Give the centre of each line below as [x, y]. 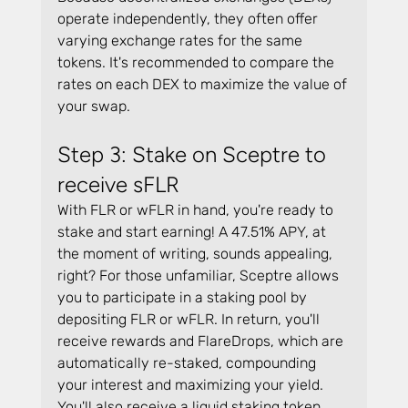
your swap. [93, 106]
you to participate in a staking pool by [184, 297]
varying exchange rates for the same [181, 40]
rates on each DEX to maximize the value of [204, 84]
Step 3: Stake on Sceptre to [194, 154]
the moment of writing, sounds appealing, [196, 253]
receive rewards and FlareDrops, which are [202, 341]
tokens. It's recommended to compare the [197, 62]
